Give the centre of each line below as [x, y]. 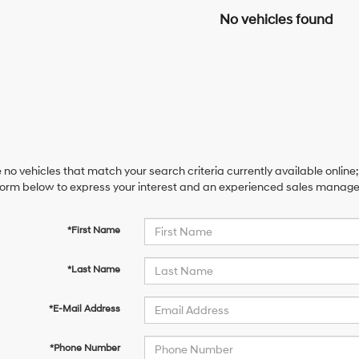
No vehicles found [276, 19]
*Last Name [93, 270]
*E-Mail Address [84, 309]
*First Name [93, 230]
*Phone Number [85, 348]
